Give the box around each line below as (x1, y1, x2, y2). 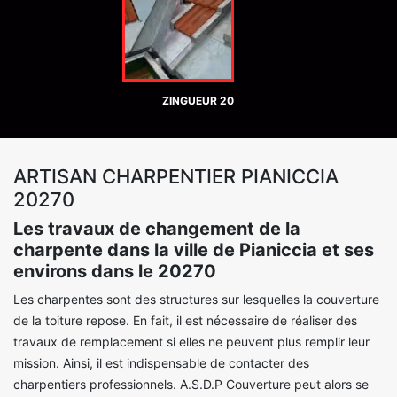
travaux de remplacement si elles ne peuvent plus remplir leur (13, 334, 370, 349)
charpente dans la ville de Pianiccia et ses (13, 239, 374, 261)
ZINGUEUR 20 (162, 94, 235, 107)
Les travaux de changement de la (13, 218, 300, 239)
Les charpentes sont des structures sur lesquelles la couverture (13, 292, 379, 307)
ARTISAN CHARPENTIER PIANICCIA (13, 165, 339, 188)
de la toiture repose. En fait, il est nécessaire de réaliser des (13, 313, 357, 328)
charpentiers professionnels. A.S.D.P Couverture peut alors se (13, 377, 369, 392)
